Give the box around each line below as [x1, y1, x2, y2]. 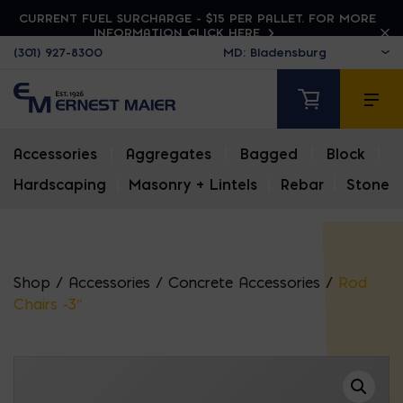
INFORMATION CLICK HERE [93, 25, 264, 40]
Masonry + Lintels [129, 175, 258, 194]
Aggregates [126, 145, 211, 164]
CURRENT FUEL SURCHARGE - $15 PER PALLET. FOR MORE [18, 11, 376, 25]
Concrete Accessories [168, 273, 320, 292]
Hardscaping [13, 175, 106, 194]
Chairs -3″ [13, 295, 83, 314]
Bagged [240, 145, 298, 164]
